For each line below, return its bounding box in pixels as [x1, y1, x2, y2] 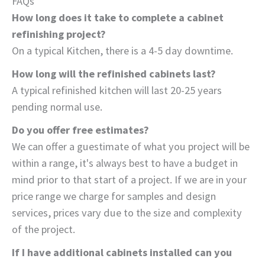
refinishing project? [12, 27, 106, 41]
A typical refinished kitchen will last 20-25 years [12, 83, 222, 97]
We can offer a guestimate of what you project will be [12, 139, 250, 153]
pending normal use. [12, 99, 102, 114]
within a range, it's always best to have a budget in [12, 156, 238, 170]
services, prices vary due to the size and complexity [12, 205, 242, 219]
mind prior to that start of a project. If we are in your [12, 172, 247, 186]
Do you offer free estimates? [12, 122, 149, 137]
